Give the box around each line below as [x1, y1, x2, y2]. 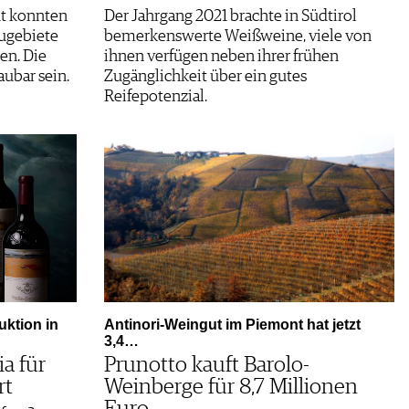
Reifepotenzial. [104, 88, 207, 105]
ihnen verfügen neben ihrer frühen [104, 47, 339, 65]
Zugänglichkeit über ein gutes [104, 68, 307, 85]
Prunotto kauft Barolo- [104, 353, 309, 376]
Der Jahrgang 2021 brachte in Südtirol [104, 7, 357, 25]
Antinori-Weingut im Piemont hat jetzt [104, 316, 361, 332]
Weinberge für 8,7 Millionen [104, 375, 358, 398]
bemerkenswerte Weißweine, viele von [104, 27, 372, 45]
